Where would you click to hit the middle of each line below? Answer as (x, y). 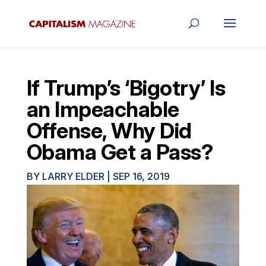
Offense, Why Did (109, 131)
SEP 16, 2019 (141, 176)
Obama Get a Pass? (120, 152)
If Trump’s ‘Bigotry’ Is (126, 88)
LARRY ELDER (73, 176)
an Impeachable (103, 109)
